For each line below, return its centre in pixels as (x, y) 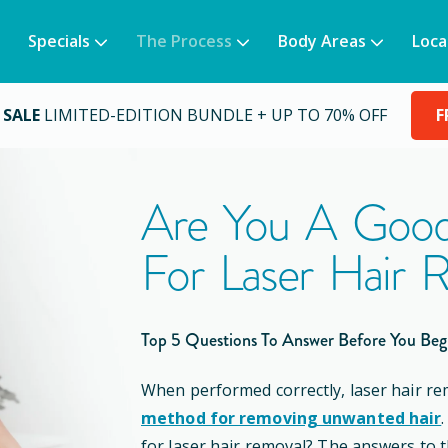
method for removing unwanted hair (291, 418)
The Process (184, 41)
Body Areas (322, 41)
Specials (59, 41)
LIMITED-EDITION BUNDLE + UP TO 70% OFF (215, 115)
